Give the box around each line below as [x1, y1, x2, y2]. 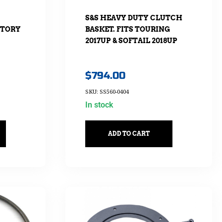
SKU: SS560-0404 [85, 88, 129, 96]
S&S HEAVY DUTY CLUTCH [85, 13, 182, 22]
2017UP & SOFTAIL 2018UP [85, 36, 177, 45]
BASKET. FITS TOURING [85, 25, 170, 33]
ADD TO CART [108, 130, 150, 138]
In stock [85, 100, 113, 110]
